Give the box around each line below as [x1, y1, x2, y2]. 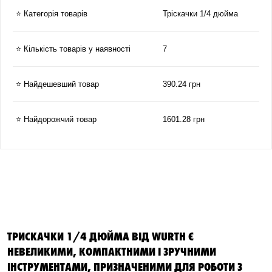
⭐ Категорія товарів [16, 9, 87, 18]
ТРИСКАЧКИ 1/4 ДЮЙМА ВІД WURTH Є [7, 228, 194, 243]
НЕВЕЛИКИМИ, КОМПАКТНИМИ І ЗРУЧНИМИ [7, 243, 216, 258]
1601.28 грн [163, 115, 205, 124]
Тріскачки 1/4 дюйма [163, 9, 238, 18]
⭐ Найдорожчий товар [16, 115, 97, 124]
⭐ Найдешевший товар [16, 80, 99, 89]
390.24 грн [163, 80, 200, 89]
